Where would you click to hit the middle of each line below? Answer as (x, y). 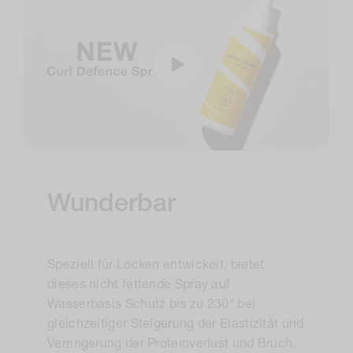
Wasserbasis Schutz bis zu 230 (138, 305)
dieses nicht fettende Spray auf (139, 286)
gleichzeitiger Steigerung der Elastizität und (176, 325)
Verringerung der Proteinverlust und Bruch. (172, 345)
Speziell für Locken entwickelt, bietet (156, 266)
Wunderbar (111, 204)
